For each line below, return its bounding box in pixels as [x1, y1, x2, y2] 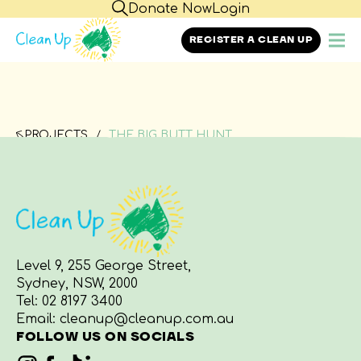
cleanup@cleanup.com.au [60, 312, 234, 326]
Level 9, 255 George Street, [16, 259, 191, 273]
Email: [16, 312, 60, 326]
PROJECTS [24, 128, 88, 141]
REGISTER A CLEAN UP [189, 33, 313, 46]
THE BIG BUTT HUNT [109, 129, 232, 142]
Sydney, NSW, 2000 [16, 276, 138, 291]
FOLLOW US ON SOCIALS [16, 329, 194, 345]
